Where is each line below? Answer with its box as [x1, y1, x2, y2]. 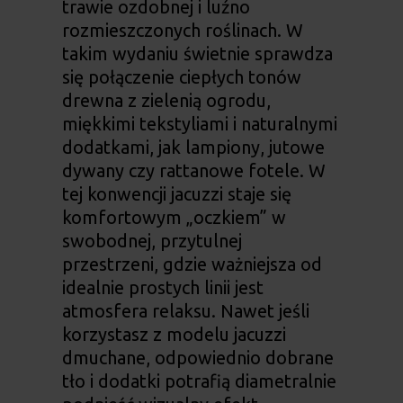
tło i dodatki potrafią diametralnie [61, 371, 336, 392]
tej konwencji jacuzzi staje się [61, 184, 291, 205]
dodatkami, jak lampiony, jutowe [61, 137, 325, 158]
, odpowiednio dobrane [145, 347, 334, 369]
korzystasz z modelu [61, 324, 234, 345]
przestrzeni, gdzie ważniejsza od [61, 254, 322, 275]
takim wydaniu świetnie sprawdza [61, 43, 333, 65]
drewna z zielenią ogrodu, [61, 90, 271, 112]
